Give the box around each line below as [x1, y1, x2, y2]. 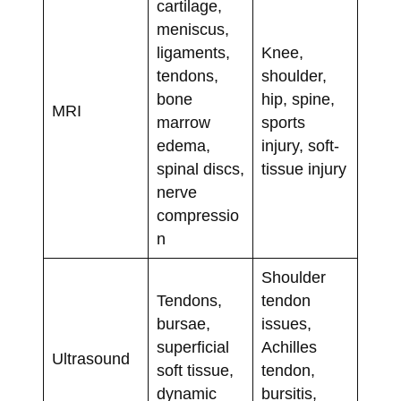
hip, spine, [260, 90, 335, 109]
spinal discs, [156, 160, 244, 179]
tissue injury [260, 160, 346, 179]
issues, [260, 315, 311, 334]
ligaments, [156, 44, 230, 63]
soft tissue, [156, 362, 234, 380]
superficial [156, 338, 229, 357]
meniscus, [156, 21, 229, 39]
